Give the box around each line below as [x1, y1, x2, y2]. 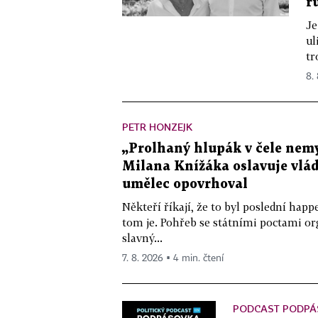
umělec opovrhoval [122, 177, 248, 190]
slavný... [122, 231, 163, 244]
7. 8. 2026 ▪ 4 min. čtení [122, 253, 224, 263]
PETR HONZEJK [122, 120, 192, 133]
